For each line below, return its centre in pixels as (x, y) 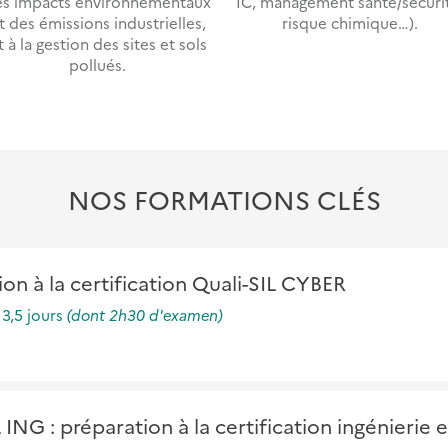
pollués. (98, 65)
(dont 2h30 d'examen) (144, 314)
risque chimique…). (350, 23)
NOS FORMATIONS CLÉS (224, 199)
